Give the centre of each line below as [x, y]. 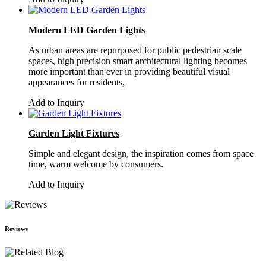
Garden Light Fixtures [74, 133]
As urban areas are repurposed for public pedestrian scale [135, 50]
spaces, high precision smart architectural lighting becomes [138, 61]
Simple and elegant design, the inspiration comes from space [141, 153]
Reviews [16, 228]
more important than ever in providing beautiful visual [129, 71]
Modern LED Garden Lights [87, 30]
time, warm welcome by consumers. [96, 164]
